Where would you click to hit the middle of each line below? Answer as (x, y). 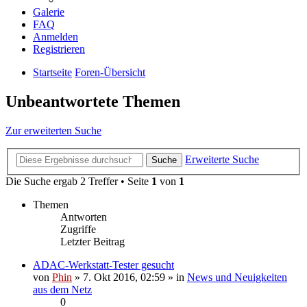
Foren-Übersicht (110, 72)
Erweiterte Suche (222, 160)
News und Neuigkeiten (237, 278)
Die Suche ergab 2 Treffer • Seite (78, 182)
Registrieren (59, 49)
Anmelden (56, 36)
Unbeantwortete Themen (93, 101)
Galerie (49, 12)
